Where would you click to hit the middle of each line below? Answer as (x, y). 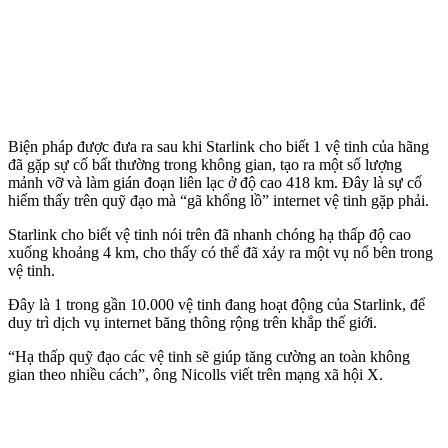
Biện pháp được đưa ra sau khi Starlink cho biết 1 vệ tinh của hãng (218, 146)
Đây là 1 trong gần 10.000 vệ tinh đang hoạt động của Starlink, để (216, 304)
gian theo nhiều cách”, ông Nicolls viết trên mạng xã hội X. (195, 374)
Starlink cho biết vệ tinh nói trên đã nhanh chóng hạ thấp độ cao (209, 234)
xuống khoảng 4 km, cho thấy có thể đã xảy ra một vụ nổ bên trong (220, 252)
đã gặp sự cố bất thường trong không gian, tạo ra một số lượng (205, 164)
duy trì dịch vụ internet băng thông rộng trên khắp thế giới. (192, 322)
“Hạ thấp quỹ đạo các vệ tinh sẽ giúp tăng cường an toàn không (209, 356)
